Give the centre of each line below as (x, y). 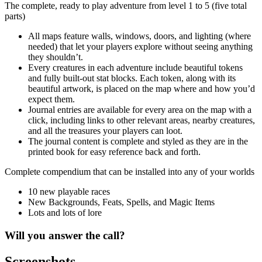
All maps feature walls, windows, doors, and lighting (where (139, 36)
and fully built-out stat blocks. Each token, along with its (132, 78)
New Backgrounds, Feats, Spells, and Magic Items (121, 202)
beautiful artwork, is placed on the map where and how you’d (142, 89)
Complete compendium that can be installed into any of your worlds (130, 172)
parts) (15, 16)
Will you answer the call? (65, 235)
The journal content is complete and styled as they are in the (138, 142)
